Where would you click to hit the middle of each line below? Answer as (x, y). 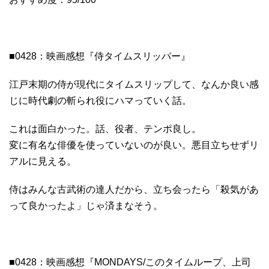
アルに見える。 (43, 161)
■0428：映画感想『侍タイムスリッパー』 (100, 56)
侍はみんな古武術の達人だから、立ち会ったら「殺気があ (134, 189)
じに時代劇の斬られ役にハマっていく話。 (100, 100)
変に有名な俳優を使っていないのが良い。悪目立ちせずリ (134, 145)
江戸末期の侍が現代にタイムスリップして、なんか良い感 (134, 84)
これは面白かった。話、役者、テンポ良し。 (105, 128)
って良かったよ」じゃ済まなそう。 (86, 205)
